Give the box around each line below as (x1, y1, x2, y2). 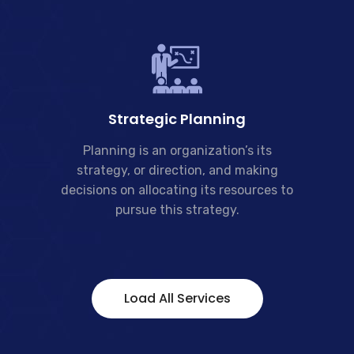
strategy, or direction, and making (76, 163, 278, 178)
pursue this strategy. (115, 202, 239, 217)
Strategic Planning (108, 109, 246, 129)
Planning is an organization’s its (82, 143, 272, 158)
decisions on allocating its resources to (61, 183, 293, 198)
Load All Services (123, 289, 231, 307)
